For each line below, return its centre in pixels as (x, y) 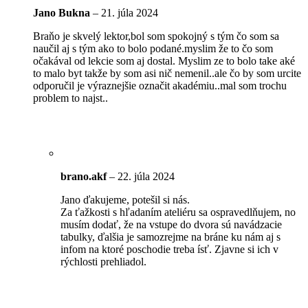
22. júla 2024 (146, 176)
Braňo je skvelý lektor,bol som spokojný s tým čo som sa (156, 36)
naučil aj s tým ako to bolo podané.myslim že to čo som (153, 48)
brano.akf (85, 176)
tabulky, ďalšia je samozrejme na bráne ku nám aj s (170, 236)
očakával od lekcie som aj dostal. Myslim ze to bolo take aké (164, 60)
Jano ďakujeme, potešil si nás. (125, 199)
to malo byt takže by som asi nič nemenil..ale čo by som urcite (167, 73)
